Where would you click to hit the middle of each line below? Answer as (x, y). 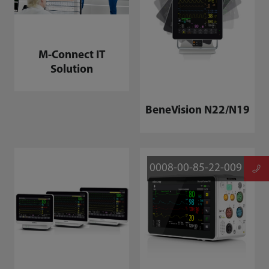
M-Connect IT (71, 55)
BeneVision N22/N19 (197, 110)
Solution (71, 70)
